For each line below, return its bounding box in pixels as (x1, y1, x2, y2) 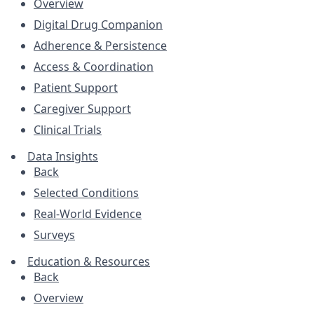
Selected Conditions (34, 185, 139, 200)
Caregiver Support (34, 101, 131, 116)
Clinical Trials (34, 122, 102, 137)
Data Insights (27, 149, 98, 164)
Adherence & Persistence (34, 38, 167, 53)
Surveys (34, 227, 75, 243)
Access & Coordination (34, 59, 153, 74)
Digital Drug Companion (34, 17, 163, 32)
